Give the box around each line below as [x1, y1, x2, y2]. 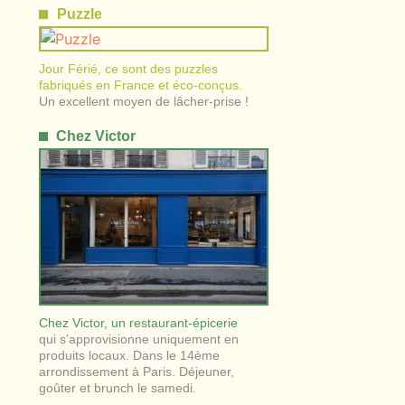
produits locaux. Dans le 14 [39, 347, 195, 363]
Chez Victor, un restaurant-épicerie [39, 315, 239, 330]
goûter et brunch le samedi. [39, 380, 197, 395]
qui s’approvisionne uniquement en [39, 331, 240, 346]
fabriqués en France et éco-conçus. [39, 77, 243, 92]
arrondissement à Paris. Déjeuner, [39, 363, 235, 379]
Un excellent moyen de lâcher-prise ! [39, 93, 250, 108]
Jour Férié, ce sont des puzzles [39, 61, 219, 76]
